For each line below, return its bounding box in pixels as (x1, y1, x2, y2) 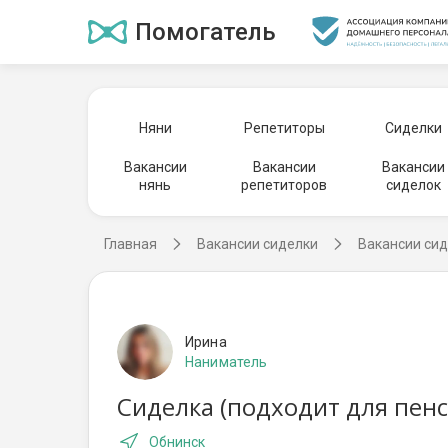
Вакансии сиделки (197, 236, 318, 252)
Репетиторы (243, 120, 325, 136)
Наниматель (185, 354, 268, 370)
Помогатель (135, 18, 276, 46)
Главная (104, 236, 157, 252)
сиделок (386, 177, 441, 193)
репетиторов (241, 177, 328, 193)
